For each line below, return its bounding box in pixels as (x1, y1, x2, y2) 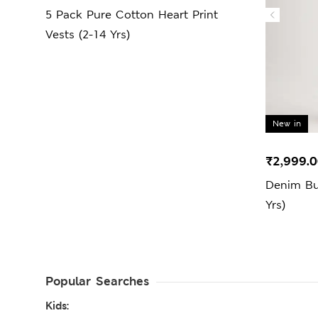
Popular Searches (45, 273, 149, 289)
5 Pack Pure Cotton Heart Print (45, 6, 218, 22)
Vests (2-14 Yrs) (45, 26, 130, 42)
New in (273, 118, 301, 130)
